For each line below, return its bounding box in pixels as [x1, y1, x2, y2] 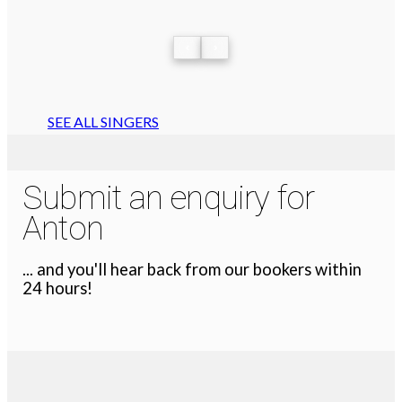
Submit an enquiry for [22, 178, 315, 217]
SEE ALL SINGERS [48, 112, 159, 130]
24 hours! [22, 278, 93, 299]
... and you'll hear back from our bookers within [22, 259, 363, 280]
